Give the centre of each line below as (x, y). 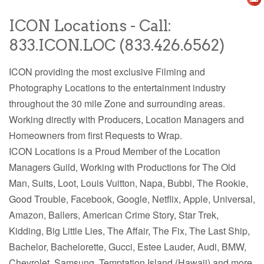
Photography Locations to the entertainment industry (117, 88)
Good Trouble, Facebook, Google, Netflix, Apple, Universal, (132, 199)
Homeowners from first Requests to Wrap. (95, 136)
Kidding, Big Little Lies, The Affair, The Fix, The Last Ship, (129, 231)
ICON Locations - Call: (90, 26)
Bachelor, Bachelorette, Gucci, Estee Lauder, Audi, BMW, (128, 247)
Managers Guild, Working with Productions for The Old (122, 167)
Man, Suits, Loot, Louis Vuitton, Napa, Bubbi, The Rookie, (128, 183)
